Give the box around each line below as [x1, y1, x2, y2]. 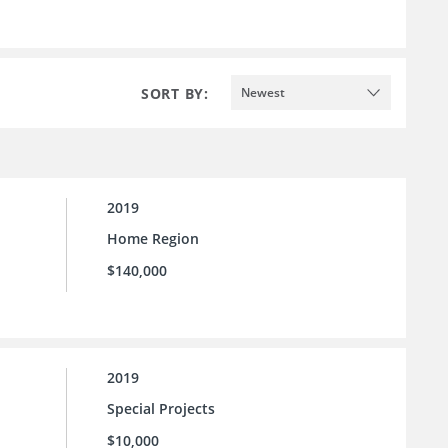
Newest [241, 83, 285, 101]
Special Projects [107, 399, 215, 419]
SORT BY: [141, 83, 209, 103]
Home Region [107, 229, 199, 249]
